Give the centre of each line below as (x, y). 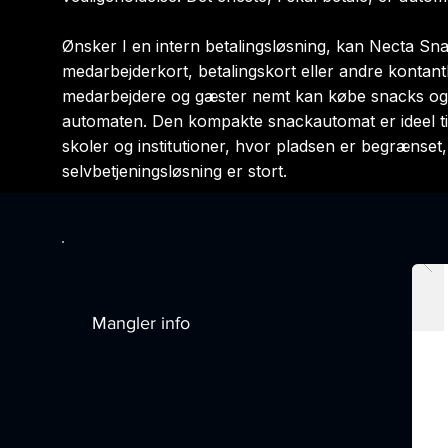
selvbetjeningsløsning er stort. (174, 171)
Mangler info (141, 323)
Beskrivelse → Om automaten (224, 278)
